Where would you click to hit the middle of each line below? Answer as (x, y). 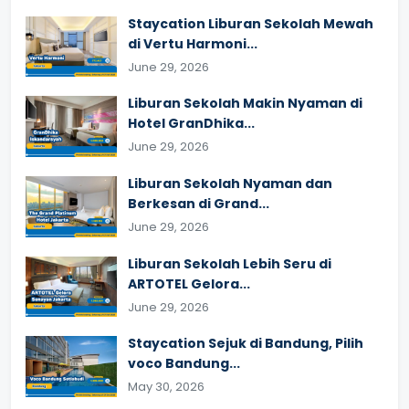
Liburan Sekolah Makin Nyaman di (245, 104)
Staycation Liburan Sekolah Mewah (251, 23)
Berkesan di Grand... (199, 203)
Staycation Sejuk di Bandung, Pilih (246, 344)
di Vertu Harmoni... (193, 43)
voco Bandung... (184, 364)
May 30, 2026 (166, 387)
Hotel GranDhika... (191, 124)
